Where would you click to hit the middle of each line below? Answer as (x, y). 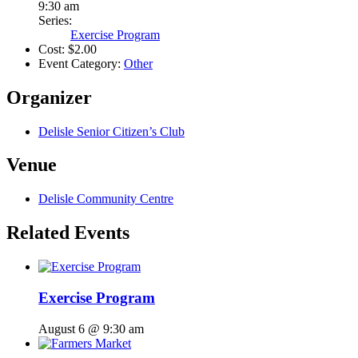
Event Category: (80, 63)
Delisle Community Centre (106, 199)
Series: (55, 20)
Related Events (68, 233)
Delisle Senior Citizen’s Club (111, 131)
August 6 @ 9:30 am (91, 328)
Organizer (49, 97)
